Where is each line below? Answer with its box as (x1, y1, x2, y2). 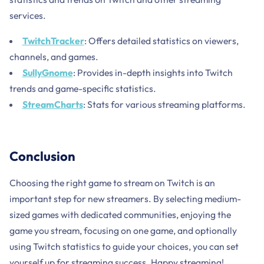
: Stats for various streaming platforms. (82, 98, 246, 111)
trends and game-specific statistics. (9, 82, 156, 95)
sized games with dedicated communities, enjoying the (9, 209, 231, 221)
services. (9, 9, 46, 22)
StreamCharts (22, 98, 83, 111)
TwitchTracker (22, 35, 84, 47)
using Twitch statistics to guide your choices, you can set (9, 240, 239, 253)
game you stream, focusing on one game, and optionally (9, 225, 237, 237)
